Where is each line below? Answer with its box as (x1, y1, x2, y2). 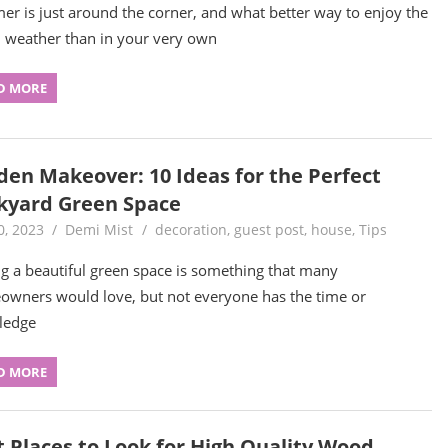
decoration (154, 219, 227, 239)
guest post (233, 219, 304, 239)
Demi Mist (65, 219, 134, 239)
